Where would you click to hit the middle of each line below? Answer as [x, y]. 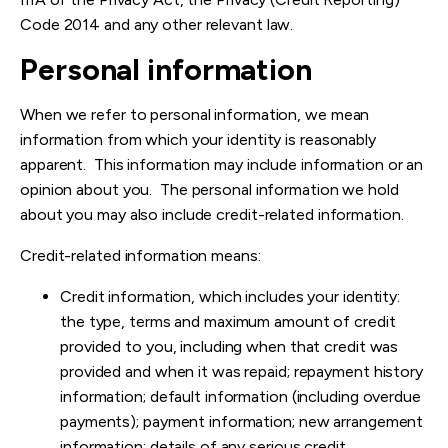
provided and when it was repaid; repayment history [241, 372]
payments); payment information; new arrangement [242, 422]
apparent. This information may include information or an [222, 165]
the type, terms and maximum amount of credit [228, 322]
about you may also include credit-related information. [214, 215]
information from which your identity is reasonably [198, 140]
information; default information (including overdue [240, 397]
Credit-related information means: [140, 256]
